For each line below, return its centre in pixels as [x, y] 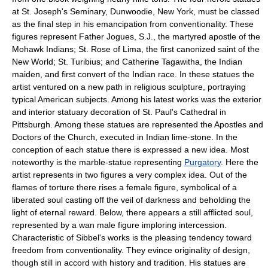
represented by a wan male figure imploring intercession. [119, 225]
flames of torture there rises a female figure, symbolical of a [124, 187]
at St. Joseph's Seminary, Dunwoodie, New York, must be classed [136, 11]
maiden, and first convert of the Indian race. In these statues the [133, 74]
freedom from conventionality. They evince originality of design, [131, 250]
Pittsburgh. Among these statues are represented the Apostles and [138, 124]
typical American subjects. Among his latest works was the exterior [137, 99]
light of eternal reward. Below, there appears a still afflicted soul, [133, 212]
